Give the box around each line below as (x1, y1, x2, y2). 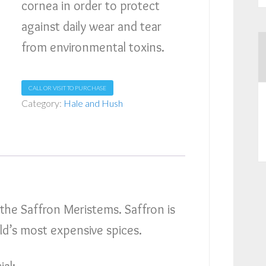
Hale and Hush (63, 97, 123, 109)
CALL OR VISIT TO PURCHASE (28, 84, 106, 91)
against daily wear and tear (21, 18, 161, 34)
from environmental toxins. (21, 39, 164, 55)
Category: (21, 97, 64, 109)
